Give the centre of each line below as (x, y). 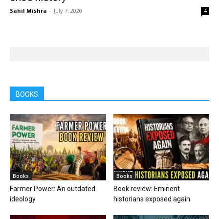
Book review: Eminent (146, 188)
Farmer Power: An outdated (53, 188)
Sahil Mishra (28, 11)
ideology (23, 199)
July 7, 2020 (68, 11)
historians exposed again (152, 199)
